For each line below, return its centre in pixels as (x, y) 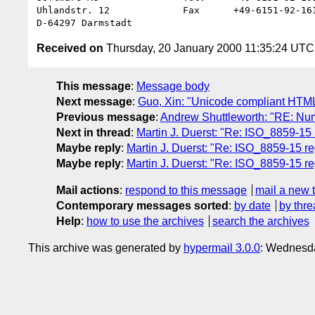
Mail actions (88, 190)
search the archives (261, 221)
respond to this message (186, 190)
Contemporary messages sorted (142, 205)
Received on (70, 48)
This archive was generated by (106, 247)
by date (252, 205)
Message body (173, 86)
